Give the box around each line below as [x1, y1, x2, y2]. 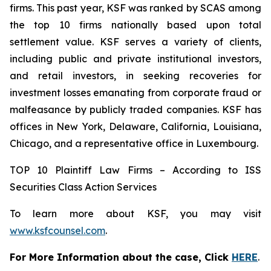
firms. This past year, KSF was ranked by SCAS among [10, 2, 261, 14]
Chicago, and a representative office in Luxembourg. [10, 137, 258, 149]
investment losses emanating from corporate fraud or [10, 87, 261, 99]
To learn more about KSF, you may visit [10, 207, 261, 220]
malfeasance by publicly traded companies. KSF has [10, 103, 261, 116]
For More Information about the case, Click [10, 251, 232, 263]
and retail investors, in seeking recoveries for [10, 70, 261, 82]
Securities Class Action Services [10, 181, 157, 193]
